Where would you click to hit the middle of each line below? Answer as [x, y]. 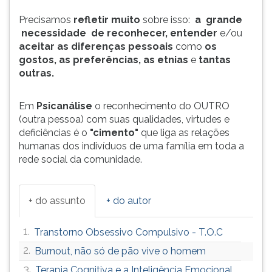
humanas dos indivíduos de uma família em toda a [131, 146]
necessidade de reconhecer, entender [119, 33]
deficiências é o [54, 133]
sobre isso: [168, 20]
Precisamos [46, 20]
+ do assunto [57, 201]
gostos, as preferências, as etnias [105, 60]
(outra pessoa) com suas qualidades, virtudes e [124, 119]
